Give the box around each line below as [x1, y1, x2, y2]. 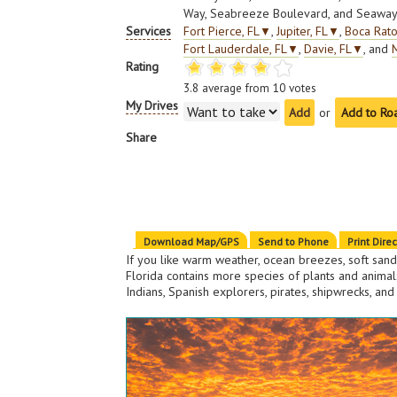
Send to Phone [258, 235, 330, 248]
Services [126, 23, 172, 39]
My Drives [126, 97, 179, 113]
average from [198, 80, 274, 96]
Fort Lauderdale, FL [183, 41, 288, 57]
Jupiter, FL [276, 23, 329, 39]
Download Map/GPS [144, 235, 240, 248]
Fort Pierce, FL [183, 23, 261, 39]
